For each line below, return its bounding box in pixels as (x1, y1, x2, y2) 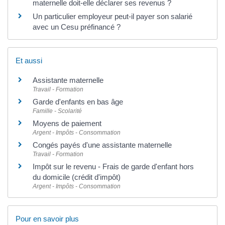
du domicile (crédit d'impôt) (33, 172, 121, 181)
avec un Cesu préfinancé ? (33, 22, 121, 31)
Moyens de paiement (33, 119, 101, 128)
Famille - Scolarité (33, 107, 82, 115)
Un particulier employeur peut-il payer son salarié (33, 12, 192, 21)
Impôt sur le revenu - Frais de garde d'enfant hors (33, 162, 194, 171)
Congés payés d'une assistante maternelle (33, 140, 172, 149)
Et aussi (16, 56, 42, 65)
